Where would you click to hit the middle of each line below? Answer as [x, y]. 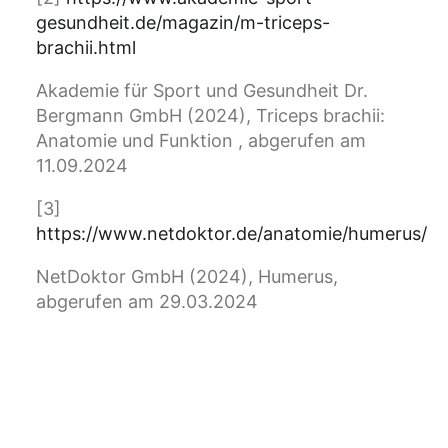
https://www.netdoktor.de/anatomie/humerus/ [234, 234]
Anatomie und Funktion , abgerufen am [201, 141]
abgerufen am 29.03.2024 [147, 302]
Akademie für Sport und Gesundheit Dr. [202, 91]
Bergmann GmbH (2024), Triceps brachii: [210, 116]
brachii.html [88, 48]
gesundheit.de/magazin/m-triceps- [183, 23]
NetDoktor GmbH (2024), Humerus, [187, 277]
